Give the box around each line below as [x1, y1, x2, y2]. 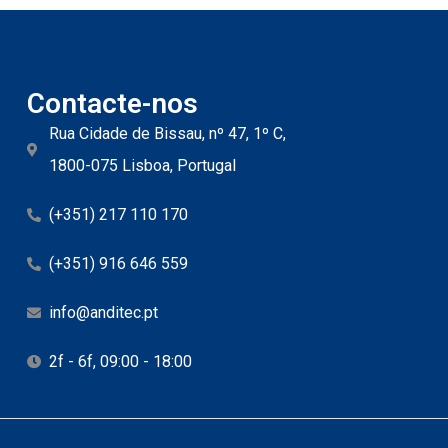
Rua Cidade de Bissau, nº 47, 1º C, [49, 123, 287, 143]
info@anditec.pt [49, 302, 159, 322]
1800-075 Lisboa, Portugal [49, 155, 237, 175]
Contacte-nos [26, 86, 198, 120]
